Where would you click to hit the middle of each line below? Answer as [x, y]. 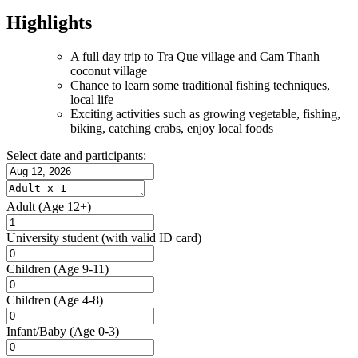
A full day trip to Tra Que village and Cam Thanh [195, 56]
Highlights [49, 22]
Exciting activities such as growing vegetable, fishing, [205, 113]
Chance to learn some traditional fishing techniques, [200, 85]
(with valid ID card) [151, 237]
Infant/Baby [36, 331]
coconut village [109, 70]
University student [52, 237]
